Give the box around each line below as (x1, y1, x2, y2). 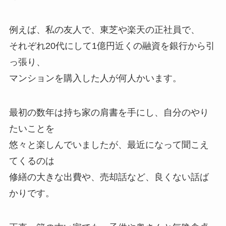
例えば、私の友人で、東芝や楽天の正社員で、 (9, 25, 200, 35)
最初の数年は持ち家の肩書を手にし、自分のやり (9, 107, 209, 118)
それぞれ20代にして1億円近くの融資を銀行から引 (9, 41, 215, 51)
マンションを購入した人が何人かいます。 (9, 73, 182, 84)
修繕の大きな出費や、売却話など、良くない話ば (9, 172, 209, 183)
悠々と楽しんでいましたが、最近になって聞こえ (9, 140, 209, 150)
